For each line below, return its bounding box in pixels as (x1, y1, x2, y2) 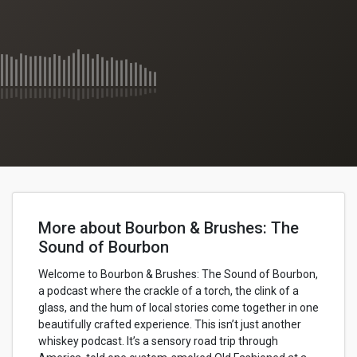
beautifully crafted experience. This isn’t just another (38, 318, 301, 331)
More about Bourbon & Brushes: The (38, 218, 299, 237)
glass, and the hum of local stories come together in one (38, 301, 319, 314)
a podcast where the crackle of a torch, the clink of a (38, 284, 299, 297)
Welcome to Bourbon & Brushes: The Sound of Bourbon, (38, 268, 318, 280)
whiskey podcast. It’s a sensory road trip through (38, 335, 278, 347)
